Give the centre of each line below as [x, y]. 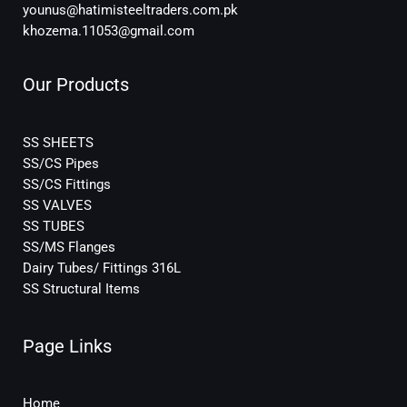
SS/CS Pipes [61, 163]
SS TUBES [54, 226]
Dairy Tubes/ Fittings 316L [102, 268]
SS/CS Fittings [67, 184]
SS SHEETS [58, 142]
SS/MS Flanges [69, 247]
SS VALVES [57, 205]
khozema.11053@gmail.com [109, 31]
